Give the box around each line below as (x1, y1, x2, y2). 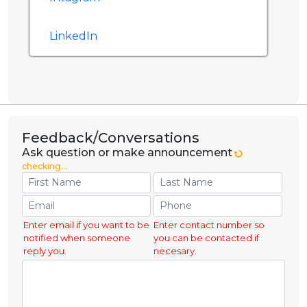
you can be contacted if (153, 232, 260, 244)
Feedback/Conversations (22, 130, 199, 147)
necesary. (153, 245, 197, 257)
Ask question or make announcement (22, 146, 235, 160)
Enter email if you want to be (23, 219, 149, 231)
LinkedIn (49, 29, 97, 43)
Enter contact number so (153, 219, 265, 231)
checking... (22, 161, 67, 172)
